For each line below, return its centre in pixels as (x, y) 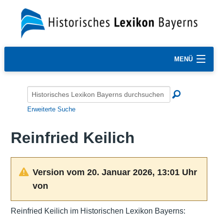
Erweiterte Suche (51, 109)
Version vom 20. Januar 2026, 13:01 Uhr (115, 172)
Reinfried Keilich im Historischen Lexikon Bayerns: (98, 211)
